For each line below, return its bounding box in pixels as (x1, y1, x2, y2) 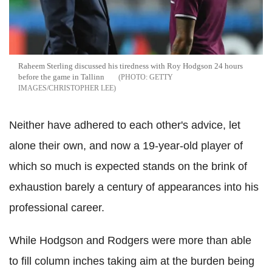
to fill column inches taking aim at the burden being (9, 255, 254, 268)
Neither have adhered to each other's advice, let (9, 119, 240, 132)
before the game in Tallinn (18, 72, 104, 82)
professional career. (9, 202, 104, 214)
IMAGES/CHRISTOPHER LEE (18, 84, 114, 93)
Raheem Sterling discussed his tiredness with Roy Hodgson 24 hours (18, 61, 243, 71)
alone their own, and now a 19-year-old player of (9, 140, 243, 152)
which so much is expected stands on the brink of (9, 160, 247, 173)
